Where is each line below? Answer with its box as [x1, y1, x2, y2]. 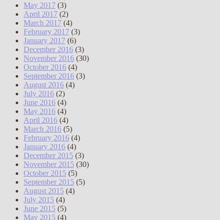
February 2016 [24, 134, 69, 142]
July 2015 [24, 195, 54, 204]
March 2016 [24, 125, 61, 134]
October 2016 [24, 63, 66, 72]
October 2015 [24, 169, 66, 178]
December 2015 [24, 151, 73, 160]
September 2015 [24, 178, 74, 187]
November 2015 [24, 160, 74, 169]
